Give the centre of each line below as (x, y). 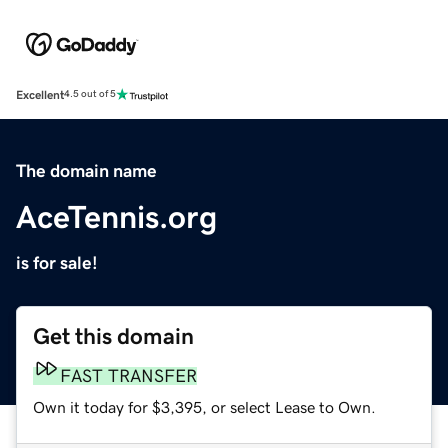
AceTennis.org (116, 216)
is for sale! (57, 262)
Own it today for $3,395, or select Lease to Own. (204, 406)
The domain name (86, 170)
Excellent (40, 94)
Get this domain (113, 336)
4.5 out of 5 (90, 94)
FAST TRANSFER (128, 375)
